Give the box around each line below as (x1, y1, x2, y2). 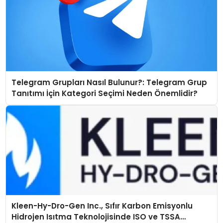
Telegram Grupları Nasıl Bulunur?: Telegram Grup (11, 77, 208, 88)
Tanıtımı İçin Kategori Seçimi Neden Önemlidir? (11, 88, 198, 99)
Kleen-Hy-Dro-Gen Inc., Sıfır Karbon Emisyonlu (11, 201, 193, 212)
